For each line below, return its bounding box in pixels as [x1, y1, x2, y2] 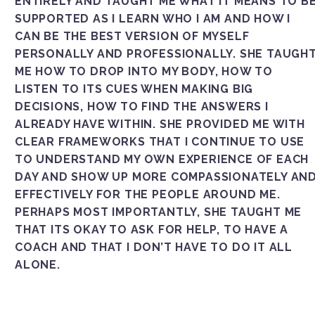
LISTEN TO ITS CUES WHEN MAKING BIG [15, 82, 254, 96]
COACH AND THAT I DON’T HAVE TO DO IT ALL [15, 240, 292, 254]
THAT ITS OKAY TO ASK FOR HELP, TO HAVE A [15, 222, 288, 236]
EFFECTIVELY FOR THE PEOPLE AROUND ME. [15, 187, 281, 201]
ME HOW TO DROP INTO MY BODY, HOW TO [15, 64, 273, 78]
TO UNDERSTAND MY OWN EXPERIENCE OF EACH [15, 152, 309, 166]
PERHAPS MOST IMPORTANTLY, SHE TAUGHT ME [15, 205, 302, 219]
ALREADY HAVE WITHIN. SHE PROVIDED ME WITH [15, 117, 305, 131]
